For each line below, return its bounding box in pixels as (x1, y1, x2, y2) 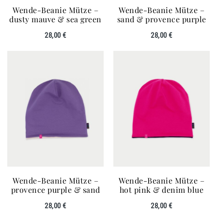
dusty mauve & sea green (9, 14, 102, 24)
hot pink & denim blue (119, 184, 204, 195)
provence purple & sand (11, 184, 100, 195)
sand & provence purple (117, 14, 206, 24)
